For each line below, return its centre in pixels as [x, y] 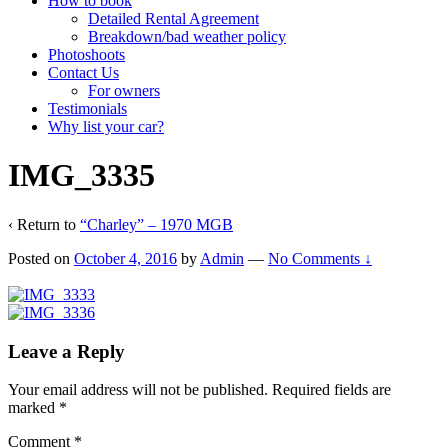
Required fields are [331, 390]
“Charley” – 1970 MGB [156, 224]
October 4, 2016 [125, 258]
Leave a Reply [66, 351]
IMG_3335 [81, 175]
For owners [124, 90]
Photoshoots [86, 54]
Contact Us [83, 72]
